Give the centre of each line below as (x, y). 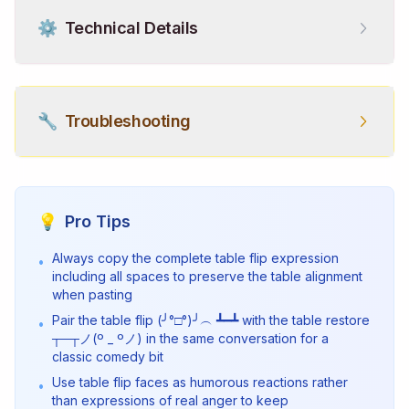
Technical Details (131, 28)
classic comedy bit (108, 357)
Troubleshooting (127, 121)
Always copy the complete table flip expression (195, 258)
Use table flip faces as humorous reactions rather (200, 382)
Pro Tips (98, 221)
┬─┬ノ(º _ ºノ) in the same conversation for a (190, 338)
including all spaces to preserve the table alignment (207, 276)
